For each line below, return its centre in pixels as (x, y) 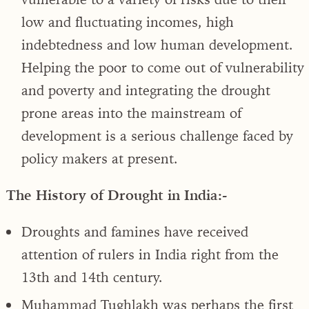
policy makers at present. (100, 158)
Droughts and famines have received (135, 231)
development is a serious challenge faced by (157, 135)
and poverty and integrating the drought (146, 90)
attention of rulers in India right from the (150, 254)
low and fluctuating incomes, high (128, 21)
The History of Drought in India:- (117, 195)
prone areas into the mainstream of (131, 112)
